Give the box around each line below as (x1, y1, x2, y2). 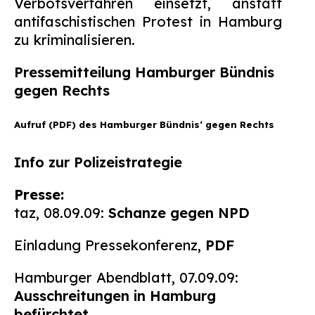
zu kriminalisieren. (14, 31, 135, 49)
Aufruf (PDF (14, 119, 72, 130)
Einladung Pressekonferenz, (14, 236, 205, 254)
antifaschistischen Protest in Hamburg (14, 13, 282, 30)
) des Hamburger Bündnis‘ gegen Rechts (72, 119, 274, 130)
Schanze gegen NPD (108, 204, 250, 221)
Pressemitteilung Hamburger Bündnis (14, 63, 274, 81)
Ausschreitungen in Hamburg (14, 287, 216, 304)
